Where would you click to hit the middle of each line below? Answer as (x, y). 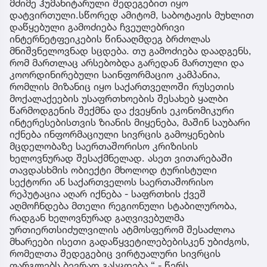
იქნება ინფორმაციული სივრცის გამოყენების (117, 134)
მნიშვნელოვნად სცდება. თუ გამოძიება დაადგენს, (131, 50)
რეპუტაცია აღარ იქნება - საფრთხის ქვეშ (108, 193)
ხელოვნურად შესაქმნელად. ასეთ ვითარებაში (121, 158)
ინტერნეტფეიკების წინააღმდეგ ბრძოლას (110, 38)
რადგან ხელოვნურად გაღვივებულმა (97, 217)
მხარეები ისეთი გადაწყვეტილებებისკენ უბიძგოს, (130, 241)
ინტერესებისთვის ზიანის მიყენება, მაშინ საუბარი (130, 122)
